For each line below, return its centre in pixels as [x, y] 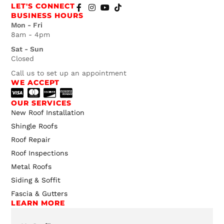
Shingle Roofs [34, 126]
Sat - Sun [27, 49]
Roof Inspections [40, 153]
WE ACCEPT [35, 83]
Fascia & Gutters [39, 194]
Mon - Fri [27, 25]
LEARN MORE [38, 203]
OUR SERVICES [41, 103]
